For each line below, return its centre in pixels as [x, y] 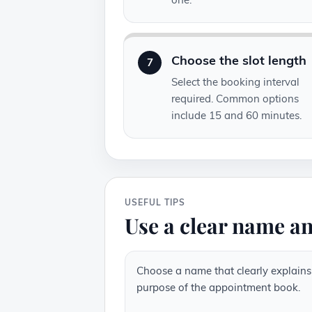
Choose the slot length [239, 61]
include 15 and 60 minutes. [236, 116]
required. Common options [235, 99]
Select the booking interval [235, 82]
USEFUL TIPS [155, 203]
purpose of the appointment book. [218, 288]
